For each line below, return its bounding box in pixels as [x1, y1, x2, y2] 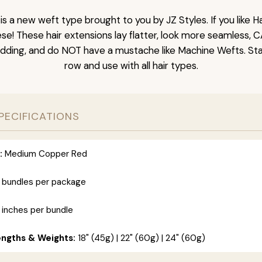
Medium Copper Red [2, 148, 87, 160]
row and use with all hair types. [64, 59, 198, 73]
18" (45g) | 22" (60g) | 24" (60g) [75, 232, 205, 244]
